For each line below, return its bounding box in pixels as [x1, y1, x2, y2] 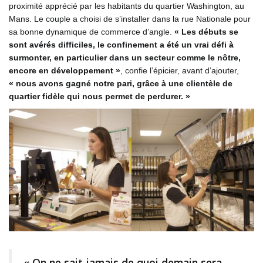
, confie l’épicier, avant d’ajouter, [120, 66, 239, 76]
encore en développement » [9, 66, 120, 76]
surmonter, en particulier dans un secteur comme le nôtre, [9, 53, 241, 63]
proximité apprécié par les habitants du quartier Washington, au [9, 1, 244, 11]
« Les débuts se [174, 27, 238, 37]
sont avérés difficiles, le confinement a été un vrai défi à [9, 40, 234, 50]
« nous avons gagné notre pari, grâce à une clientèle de [9, 79, 232, 89]
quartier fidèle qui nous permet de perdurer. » [9, 92, 190, 102]
